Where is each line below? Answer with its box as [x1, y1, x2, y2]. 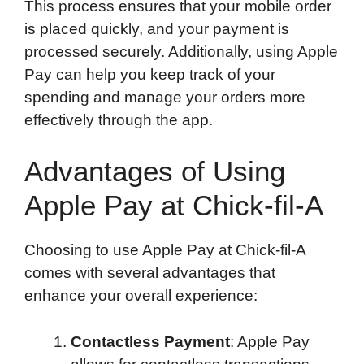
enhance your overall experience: [24, 287, 258, 305]
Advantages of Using [24, 155, 285, 188]
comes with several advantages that [24, 264, 275, 282]
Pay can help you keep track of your [24, 65, 275, 83]
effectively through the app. [24, 110, 213, 128]
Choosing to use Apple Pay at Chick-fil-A [24, 241, 305, 259]
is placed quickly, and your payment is [24, 19, 289, 37]
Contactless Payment [71, 332, 230, 350]
